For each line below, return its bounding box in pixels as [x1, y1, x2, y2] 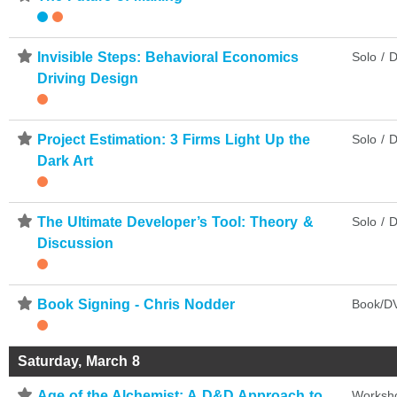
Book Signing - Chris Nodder [37, 296, 236, 312]
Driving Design [37, 70, 139, 86]
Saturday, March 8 [18, 353, 141, 369]
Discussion [37, 235, 113, 251]
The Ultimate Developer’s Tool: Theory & [37, 214, 314, 230]
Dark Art [37, 152, 94, 168]
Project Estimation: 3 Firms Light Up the [37, 131, 310, 147]
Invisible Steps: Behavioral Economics [37, 49, 300, 65]
